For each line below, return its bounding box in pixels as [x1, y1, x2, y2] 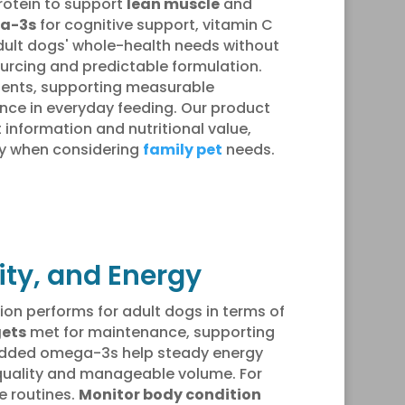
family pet [142, 138, 222, 160]
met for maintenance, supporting [25, 321, 275, 343]
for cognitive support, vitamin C [35, 14, 273, 35]
